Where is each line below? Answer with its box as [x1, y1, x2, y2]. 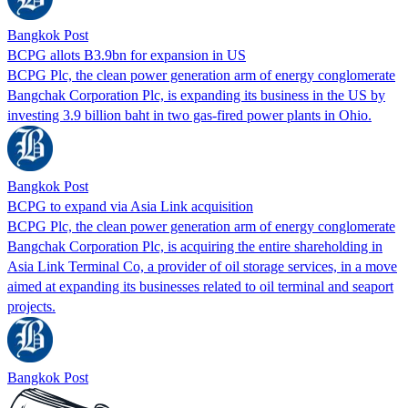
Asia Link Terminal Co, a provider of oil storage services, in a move [7, 258, 397, 274]
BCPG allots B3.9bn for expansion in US [7, 46, 246, 63]
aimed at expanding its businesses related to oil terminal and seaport [7, 278, 393, 294]
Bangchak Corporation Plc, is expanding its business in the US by [7, 87, 385, 103]
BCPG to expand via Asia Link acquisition [7, 198, 253, 214]
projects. [7, 298, 56, 314]
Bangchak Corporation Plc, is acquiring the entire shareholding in [7, 238, 382, 254]
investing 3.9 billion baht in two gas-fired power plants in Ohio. [7, 107, 372, 123]
